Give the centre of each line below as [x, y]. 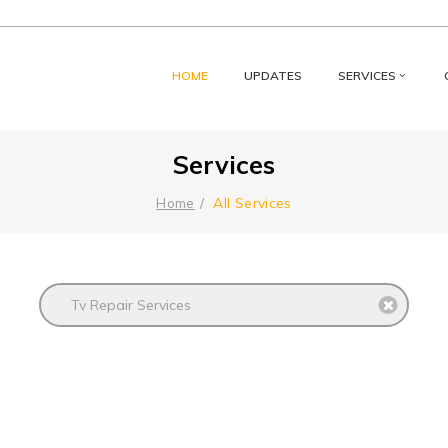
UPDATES [273, 75]
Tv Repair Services [131, 305]
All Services [252, 203]
